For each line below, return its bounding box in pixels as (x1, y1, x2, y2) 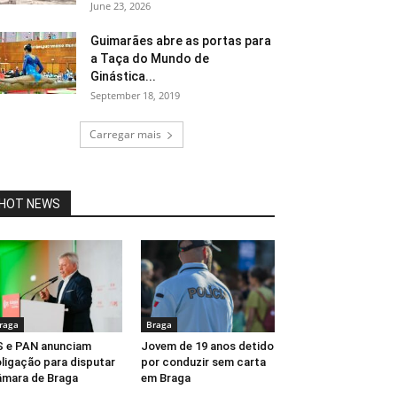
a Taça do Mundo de (90, 51, 209, 66)
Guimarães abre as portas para (90, 34, 271, 48)
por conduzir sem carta (140, 355, 266, 370)
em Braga (140, 371, 191, 385)
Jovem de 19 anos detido (140, 339, 274, 354)
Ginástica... (90, 69, 156, 83)
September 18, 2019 (90, 89, 180, 102)
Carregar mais (89, 127, 161, 142)
